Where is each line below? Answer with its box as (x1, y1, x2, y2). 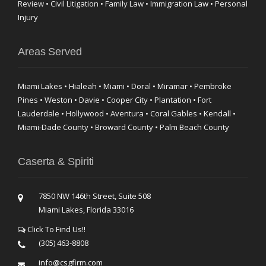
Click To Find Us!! (26, 224, 85, 235)
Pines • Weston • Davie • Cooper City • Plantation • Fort (18, 94, 211, 105)
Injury (18, 12, 38, 23)
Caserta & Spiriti (18, 156, 94, 167)
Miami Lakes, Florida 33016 (39, 204, 134, 215)
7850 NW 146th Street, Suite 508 (39, 191, 151, 201)
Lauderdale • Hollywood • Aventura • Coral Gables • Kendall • (18, 108, 236, 119)
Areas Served (18, 46, 82, 58)
